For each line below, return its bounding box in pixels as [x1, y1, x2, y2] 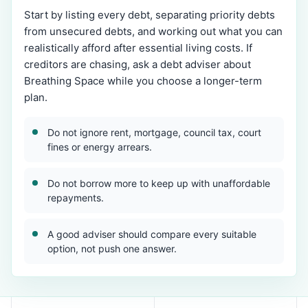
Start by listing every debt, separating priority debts [24, 8, 275, 21]
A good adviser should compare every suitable [47, 228, 256, 240]
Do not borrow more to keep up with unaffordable [47, 177, 270, 189]
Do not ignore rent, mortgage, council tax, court [47, 126, 261, 138]
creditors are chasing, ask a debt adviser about [24, 58, 251, 71]
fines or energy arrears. [47, 141, 152, 153]
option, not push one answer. [47, 243, 177, 254]
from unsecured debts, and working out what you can [24, 25, 283, 38]
